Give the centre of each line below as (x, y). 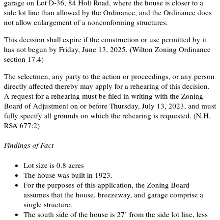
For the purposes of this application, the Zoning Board (107, 184)
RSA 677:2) (22, 125)
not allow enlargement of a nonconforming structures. (86, 22)
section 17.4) (24, 59)
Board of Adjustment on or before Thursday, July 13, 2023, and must (110, 106)
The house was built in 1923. (68, 175)
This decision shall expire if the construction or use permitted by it (105, 39)
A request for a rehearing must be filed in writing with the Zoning (104, 96)
